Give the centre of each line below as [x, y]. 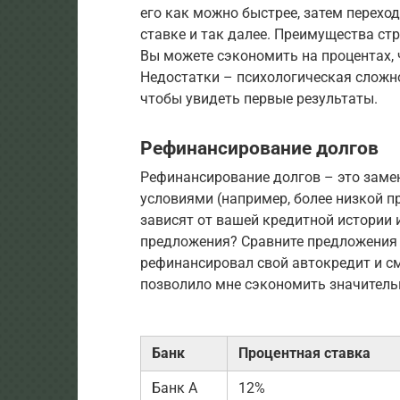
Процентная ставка [304, 353]
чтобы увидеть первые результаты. [259, 99]
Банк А [175, 388]
